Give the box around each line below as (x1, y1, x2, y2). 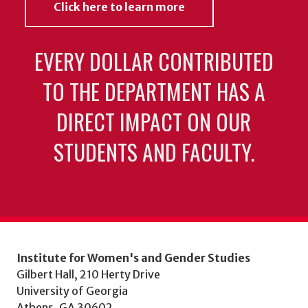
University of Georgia (16, 283, 128, 298)
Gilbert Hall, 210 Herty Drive (16, 267, 160, 281)
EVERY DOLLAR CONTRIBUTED (34, 45, 274, 78)
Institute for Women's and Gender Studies (16, 250, 250, 265)
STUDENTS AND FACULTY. (53, 135, 254, 168)
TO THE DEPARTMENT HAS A (42, 75, 265, 108)
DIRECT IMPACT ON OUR (56, 105, 252, 138)
